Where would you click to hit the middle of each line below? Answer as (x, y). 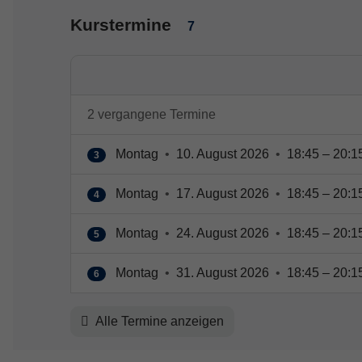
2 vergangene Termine (152, 115)
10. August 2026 (223, 154)
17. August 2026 (223, 194)
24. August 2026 (223, 234)
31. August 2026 (223, 273)
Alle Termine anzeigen (158, 322)
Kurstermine (123, 25)
